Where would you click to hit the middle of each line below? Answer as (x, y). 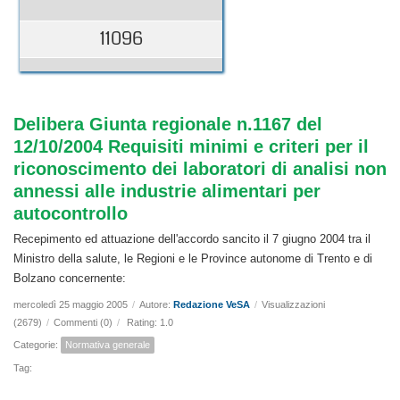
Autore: (156, 305)
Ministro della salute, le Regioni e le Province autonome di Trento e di (193, 259)
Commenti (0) (83, 323)
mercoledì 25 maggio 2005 (71, 305)
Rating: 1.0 (150, 323)
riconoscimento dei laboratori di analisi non (200, 169)
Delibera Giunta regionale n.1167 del (168, 125)
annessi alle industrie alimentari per (167, 192)
